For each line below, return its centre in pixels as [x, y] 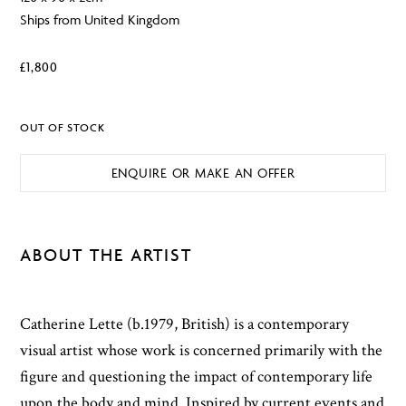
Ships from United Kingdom [100, 20]
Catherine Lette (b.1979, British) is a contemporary [185, 324]
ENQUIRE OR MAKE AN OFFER [203, 172]
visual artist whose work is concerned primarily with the [202, 351]
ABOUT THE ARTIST [106, 255]
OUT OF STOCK [63, 128]
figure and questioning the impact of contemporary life [197, 377]
